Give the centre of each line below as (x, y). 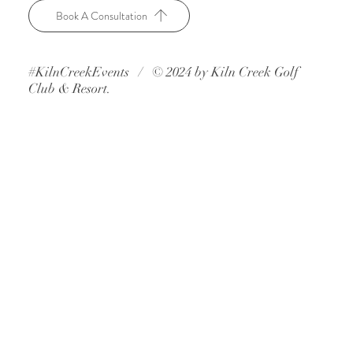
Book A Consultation (101, 16)
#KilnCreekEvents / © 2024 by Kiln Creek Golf (163, 72)
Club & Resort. (69, 89)
